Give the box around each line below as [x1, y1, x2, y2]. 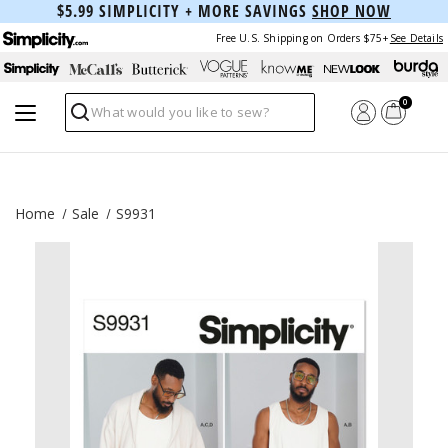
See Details [389, 30, 443, 45]
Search [65, 109, 116, 132]
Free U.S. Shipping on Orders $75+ [216, 30, 388, 45]
